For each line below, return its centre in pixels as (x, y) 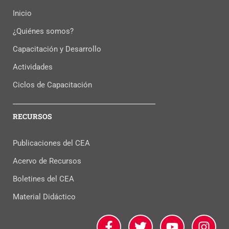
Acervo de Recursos (47, 161)
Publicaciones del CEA (51, 143)
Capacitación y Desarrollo (57, 49)
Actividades (33, 67)
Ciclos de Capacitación (52, 85)
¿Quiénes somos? (43, 31)
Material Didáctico (44, 197)
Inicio (22, 13)
